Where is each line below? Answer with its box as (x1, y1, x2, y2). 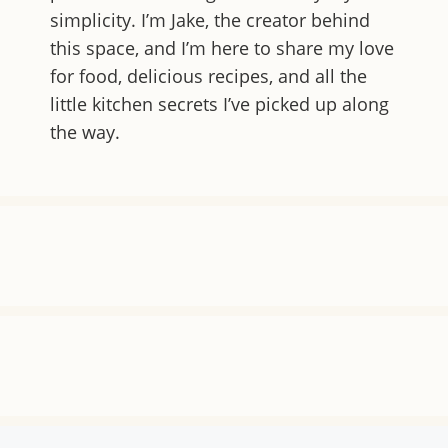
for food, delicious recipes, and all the (50, 64, 367, 88)
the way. (50, 120, 120, 144)
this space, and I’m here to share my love (50, 36, 394, 60)
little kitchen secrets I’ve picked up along (50, 92, 389, 116)
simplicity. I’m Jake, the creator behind (50, 8, 370, 32)
